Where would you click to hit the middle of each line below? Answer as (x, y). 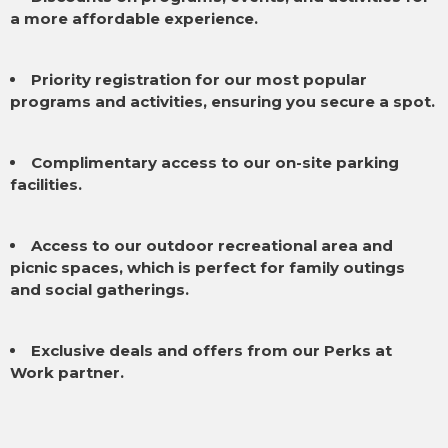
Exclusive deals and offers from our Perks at (211, 350)
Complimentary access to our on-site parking (215, 162)
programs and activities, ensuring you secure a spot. (222, 101)
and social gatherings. (99, 289)
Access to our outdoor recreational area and (212, 245)
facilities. (46, 184)
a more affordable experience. (134, 18)
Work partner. (67, 372)
